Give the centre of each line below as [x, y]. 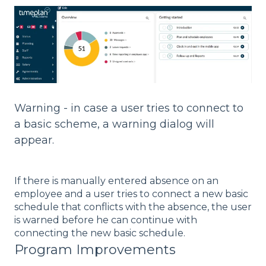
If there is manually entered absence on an [116, 181]
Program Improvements [95, 250]
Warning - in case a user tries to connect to [129, 108]
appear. [34, 140]
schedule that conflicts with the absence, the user [133, 207]
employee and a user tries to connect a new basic [131, 194]
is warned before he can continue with [106, 220]
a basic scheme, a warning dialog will [114, 124]
